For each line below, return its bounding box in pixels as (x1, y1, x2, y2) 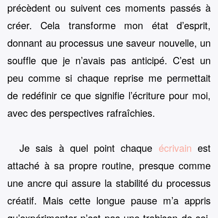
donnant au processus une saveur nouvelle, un (7, 35, 211, 50)
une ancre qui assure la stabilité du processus (7, 175, 211, 190)
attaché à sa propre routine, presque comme (7, 158, 211, 172)
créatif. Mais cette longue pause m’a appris (7, 193, 211, 207)
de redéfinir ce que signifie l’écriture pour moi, (7, 88, 211, 102)
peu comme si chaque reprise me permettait (7, 70, 211, 85)
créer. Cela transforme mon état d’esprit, (7, 18, 211, 32)
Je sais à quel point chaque (19, 140, 159, 155)
